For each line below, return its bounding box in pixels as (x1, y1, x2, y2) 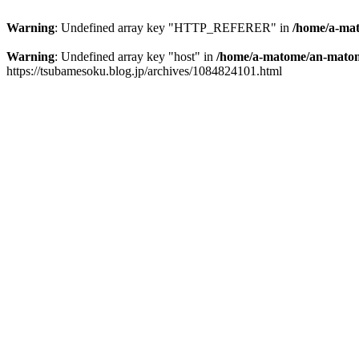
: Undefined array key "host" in (54, 50, 216, 63)
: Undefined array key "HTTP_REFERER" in (54, 21, 292, 34)
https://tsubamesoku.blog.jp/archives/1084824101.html (6, 64, 282, 78)
